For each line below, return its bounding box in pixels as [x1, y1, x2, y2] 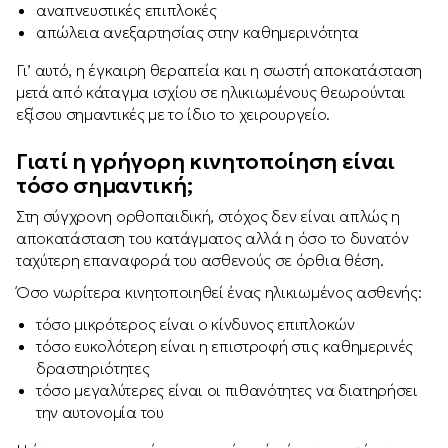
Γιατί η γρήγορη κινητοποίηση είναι [16, 148, 396, 175]
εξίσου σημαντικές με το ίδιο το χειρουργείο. [16, 104, 330, 124]
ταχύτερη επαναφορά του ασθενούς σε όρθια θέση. [16, 250, 384, 270]
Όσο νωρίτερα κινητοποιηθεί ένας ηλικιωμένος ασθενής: [16, 282, 422, 302]
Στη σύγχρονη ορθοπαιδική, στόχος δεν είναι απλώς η [16, 206, 400, 226]
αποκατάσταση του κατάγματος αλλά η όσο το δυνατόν [16, 228, 409, 248]
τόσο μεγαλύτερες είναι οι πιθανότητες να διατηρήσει [36, 380, 418, 400]
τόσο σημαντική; [16, 172, 193, 199]
